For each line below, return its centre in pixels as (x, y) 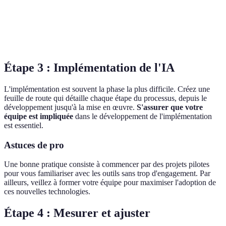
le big (192, 27)
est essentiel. (24, 125)
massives (75, 37)
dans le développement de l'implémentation (143, 116)
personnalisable (141, 32)
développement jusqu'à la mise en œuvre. (70, 107)
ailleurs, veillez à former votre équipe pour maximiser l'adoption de (110, 183)
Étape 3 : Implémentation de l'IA (89, 68)
